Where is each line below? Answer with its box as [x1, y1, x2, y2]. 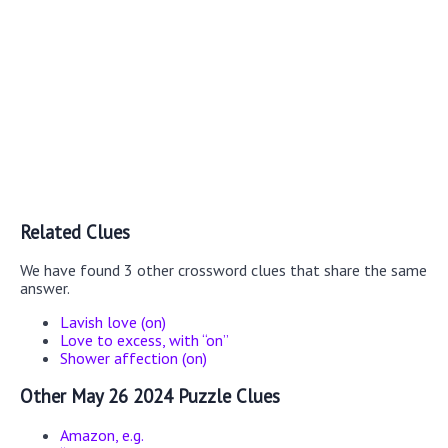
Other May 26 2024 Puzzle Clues [20, 384, 280, 409]
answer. [20, 278, 70, 299]
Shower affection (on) [60, 348, 207, 369]
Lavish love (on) [60, 312, 166, 333]
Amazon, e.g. [60, 424, 144, 445]
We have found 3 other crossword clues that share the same [20, 260, 427, 281]
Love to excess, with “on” [60, 330, 229, 351]
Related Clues [20, 219, 130, 244]
